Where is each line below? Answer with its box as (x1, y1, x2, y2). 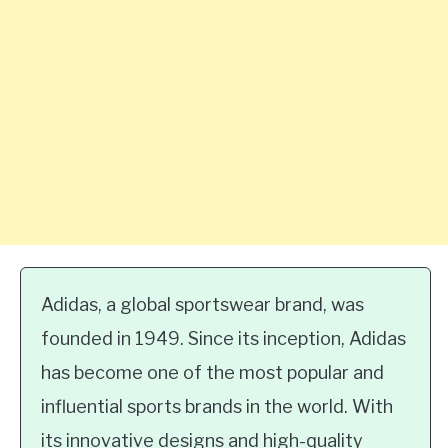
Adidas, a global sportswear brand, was (41, 294, 364, 315)
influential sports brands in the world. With (41, 396, 393, 417)
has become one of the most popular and (41, 362, 384, 383)
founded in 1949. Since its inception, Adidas (41, 328, 406, 349)
